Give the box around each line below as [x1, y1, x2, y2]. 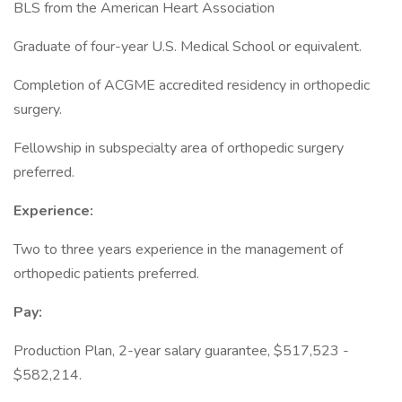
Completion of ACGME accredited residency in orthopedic [13, 75, 370, 95]
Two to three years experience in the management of [13, 240, 343, 259]
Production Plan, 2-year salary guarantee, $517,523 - [13, 341, 349, 361]
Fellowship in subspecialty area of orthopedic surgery [13, 138, 344, 158]
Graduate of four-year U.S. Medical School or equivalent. [13, 37, 362, 57]
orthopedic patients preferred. [13, 264, 199, 284]
